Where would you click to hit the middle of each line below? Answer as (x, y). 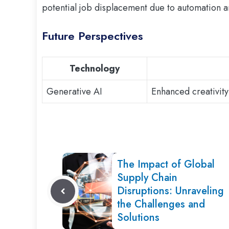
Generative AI (74, 92)
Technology (95, 69)
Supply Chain (147, 178)
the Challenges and (161, 204)
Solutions (139, 218)
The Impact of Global (166, 165)
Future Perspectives (93, 36)
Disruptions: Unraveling (171, 191)
